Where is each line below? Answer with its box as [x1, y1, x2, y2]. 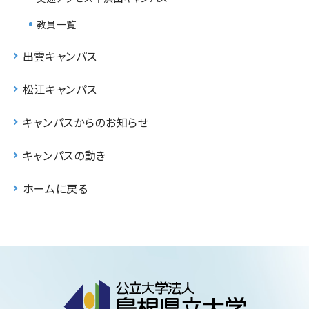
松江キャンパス [22, 80, 97, 97]
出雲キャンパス [22, 47, 97, 64]
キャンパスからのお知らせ [22, 113, 149, 130]
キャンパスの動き [22, 146, 106, 163]
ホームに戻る [22, 179, 88, 197]
